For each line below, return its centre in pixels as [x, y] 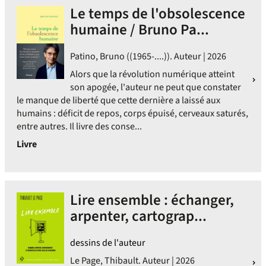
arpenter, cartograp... [138, 216]
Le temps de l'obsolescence [158, 14]
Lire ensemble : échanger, [152, 200]
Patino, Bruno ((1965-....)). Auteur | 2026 [148, 56]
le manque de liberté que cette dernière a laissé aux [118, 100]
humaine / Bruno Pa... [140, 30]
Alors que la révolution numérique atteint [152, 74]
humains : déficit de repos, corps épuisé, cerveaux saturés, [132, 113]
